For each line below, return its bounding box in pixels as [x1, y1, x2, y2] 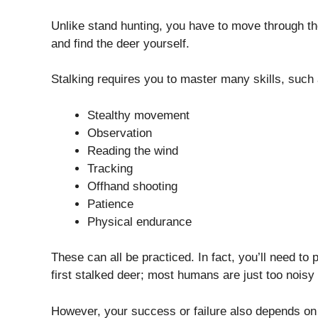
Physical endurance [87, 214, 192, 229]
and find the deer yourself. [51, 36, 190, 50]
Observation [87, 126, 152, 140]
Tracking [87, 161, 133, 175]
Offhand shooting [87, 179, 177, 193]
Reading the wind [87, 143, 178, 158]
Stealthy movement [87, 108, 190, 122]
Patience [87, 197, 133, 211]
